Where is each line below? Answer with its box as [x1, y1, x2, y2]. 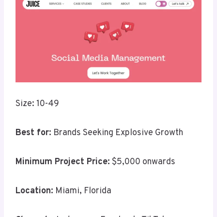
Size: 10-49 [15, 98, 59, 110]
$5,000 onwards [110, 156, 175, 168]
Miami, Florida [53, 186, 111, 197]
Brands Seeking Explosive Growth [51, 127, 183, 139]
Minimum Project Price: [15, 156, 110, 168]
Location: [15, 186, 53, 197]
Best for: [15, 127, 51, 139]
